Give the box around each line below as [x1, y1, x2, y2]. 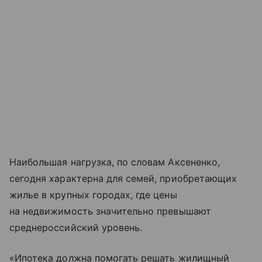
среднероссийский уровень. [9, 221, 143, 233]
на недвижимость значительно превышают [9, 205, 211, 217]
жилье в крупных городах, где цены [9, 188, 177, 201]
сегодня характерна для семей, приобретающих [9, 172, 237, 184]
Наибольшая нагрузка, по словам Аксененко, [9, 156, 220, 168]
